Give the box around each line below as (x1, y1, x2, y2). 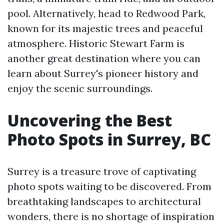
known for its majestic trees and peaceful (7, 22, 203, 34)
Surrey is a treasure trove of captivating (7, 165, 196, 177)
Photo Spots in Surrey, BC (7, 128, 211, 150)
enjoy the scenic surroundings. (7, 82, 152, 94)
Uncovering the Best (7, 109, 172, 131)
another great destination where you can (7, 52, 200, 64)
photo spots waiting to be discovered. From (7, 180, 211, 192)
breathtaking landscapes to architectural (7, 195, 201, 207)
